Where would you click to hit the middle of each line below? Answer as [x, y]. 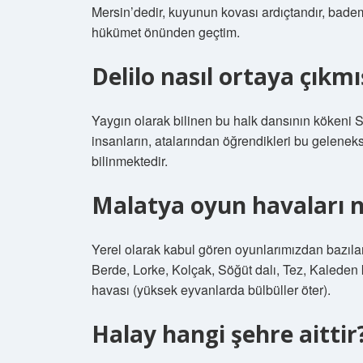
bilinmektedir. [130, 161]
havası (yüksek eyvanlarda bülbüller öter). [211, 290]
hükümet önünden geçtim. [166, 32]
